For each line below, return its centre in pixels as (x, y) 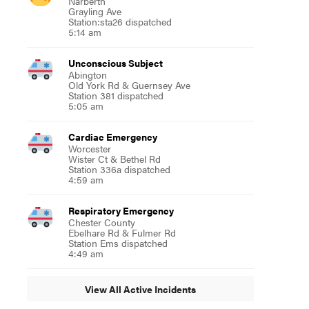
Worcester (89, 148)
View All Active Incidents (140, 289)
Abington (87, 74)
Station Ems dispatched (118, 243)
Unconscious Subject (115, 63)
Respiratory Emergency (121, 210)
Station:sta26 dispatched (120, 21)
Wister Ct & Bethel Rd (114, 159)
